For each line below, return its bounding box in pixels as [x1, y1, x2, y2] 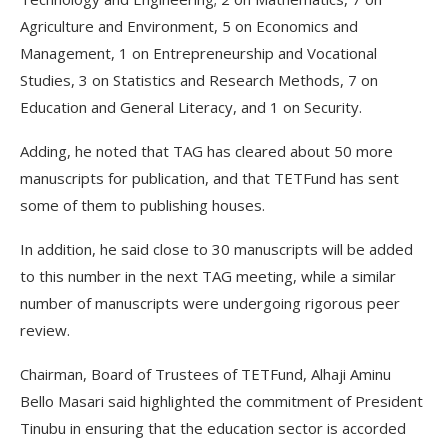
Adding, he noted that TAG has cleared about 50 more [20, 141, 393, 161]
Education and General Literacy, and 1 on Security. [20, 97, 362, 117]
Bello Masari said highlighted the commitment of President [20, 391, 423, 411]
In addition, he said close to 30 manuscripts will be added [20, 239, 413, 259]
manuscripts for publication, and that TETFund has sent [20, 168, 399, 188]
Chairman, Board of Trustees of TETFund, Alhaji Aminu [20, 364, 391, 384]
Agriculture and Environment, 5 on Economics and [20, 16, 358, 36]
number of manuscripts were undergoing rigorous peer [20, 293, 400, 313]
